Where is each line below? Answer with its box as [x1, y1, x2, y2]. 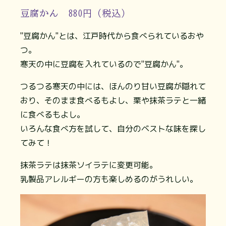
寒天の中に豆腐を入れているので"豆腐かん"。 [20, 58, 188, 70]
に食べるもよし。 [20, 108, 85, 120]
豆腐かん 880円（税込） [20, 8, 131, 18]
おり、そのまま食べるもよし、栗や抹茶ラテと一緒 [20, 94, 206, 106]
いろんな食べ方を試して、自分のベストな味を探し [20, 123, 206, 134]
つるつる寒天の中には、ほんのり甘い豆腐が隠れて [20, 80, 206, 92]
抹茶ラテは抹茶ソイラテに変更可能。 [20, 159, 157, 171]
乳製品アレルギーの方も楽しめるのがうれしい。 [20, 173, 198, 185]
